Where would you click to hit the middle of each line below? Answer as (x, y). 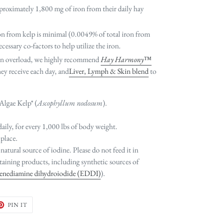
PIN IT (18, 205)
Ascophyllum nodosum (70, 103)
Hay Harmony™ (126, 59)
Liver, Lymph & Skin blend (109, 71)
